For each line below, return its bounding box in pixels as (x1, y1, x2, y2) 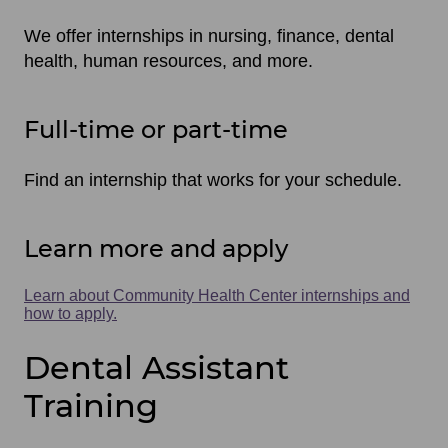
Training (24, 386, 158, 426)
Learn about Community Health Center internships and (24, 286, 410, 304)
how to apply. (24, 304, 117, 322)
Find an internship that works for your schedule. (24, 169, 402, 190)
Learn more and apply (24, 233, 288, 263)
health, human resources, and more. (24, 50, 313, 71)
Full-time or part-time (24, 114, 288, 144)
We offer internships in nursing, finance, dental (24, 25, 394, 46)
